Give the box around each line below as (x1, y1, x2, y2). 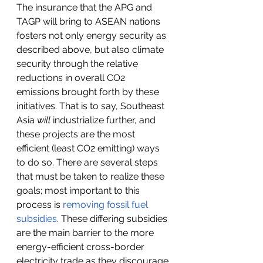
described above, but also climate (16, 44, 166, 55)
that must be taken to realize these (16, 171, 167, 182)
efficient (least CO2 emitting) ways (16, 143, 162, 154)
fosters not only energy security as (16, 30, 168, 41)
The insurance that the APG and (16, 2, 154, 13)
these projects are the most (16, 129, 137, 140)
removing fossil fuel (63, 199, 150, 210)
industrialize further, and (53, 114, 158, 126)
